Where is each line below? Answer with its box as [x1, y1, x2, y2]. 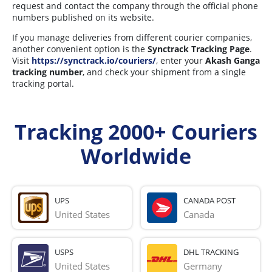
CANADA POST [183, 194, 236, 206]
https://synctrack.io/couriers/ [32, 55, 156, 67]
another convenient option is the [12, 43, 148, 55]
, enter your [156, 55, 205, 67]
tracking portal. [12, 78, 74, 90]
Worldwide [81, 142, 191, 171]
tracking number [12, 66, 83, 78]
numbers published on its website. [12, 12, 154, 24]
